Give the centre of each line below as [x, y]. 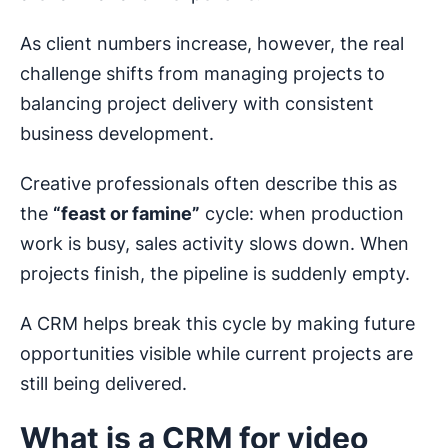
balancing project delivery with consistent [197, 104]
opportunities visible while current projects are [216, 354]
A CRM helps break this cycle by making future [217, 324]
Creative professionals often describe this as [208, 184]
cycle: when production [302, 214]
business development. [117, 134]
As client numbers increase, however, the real [212, 44]
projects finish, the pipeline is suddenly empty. [215, 274]
